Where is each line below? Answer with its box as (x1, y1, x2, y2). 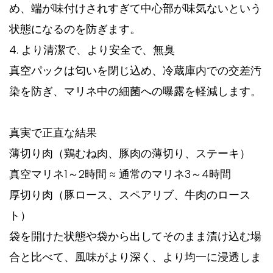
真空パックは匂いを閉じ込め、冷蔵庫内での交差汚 (9, 63, 261, 79)
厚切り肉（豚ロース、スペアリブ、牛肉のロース (9, 187, 250, 203)
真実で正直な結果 (9, 125, 97, 141)
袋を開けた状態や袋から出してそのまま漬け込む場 (9, 229, 261, 244)
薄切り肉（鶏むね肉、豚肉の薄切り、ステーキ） (9, 146, 250, 161)
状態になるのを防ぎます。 (9, 21, 141, 37)
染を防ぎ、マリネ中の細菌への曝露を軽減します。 (9, 83, 261, 99)
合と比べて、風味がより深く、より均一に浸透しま (9, 249, 261, 265)
